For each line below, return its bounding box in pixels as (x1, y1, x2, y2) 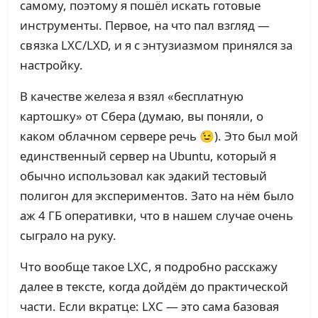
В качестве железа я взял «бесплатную (20, 88, 243, 105)
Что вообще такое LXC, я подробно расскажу (20, 258, 278, 275)
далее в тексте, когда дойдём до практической (20, 278, 288, 295)
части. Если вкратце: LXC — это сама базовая (20, 298, 279, 315)
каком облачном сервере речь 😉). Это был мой (20, 128, 298, 145)
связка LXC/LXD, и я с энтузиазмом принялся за (20, 37, 292, 54)
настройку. (20, 57, 83, 74)
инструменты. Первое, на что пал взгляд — (20, 17, 270, 34)
